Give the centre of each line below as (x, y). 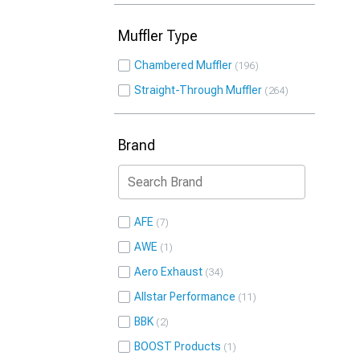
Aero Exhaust (168, 272)
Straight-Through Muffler (198, 90)
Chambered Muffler (183, 65)
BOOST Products (178, 346)
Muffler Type (158, 36)
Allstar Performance (185, 297)
